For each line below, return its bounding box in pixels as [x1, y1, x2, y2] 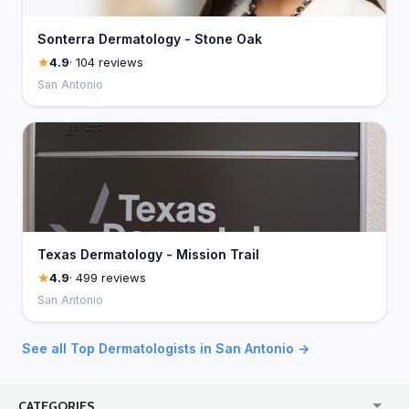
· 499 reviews [69, 270, 146, 285]
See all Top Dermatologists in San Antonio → [22, 341, 309, 356]
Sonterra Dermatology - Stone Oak [37, 31, 262, 47]
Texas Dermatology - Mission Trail [37, 246, 259, 262]
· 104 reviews [69, 55, 143, 69]
